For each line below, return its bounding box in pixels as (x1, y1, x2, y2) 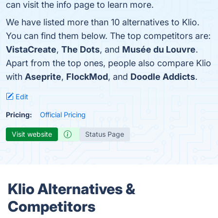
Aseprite (25, 72, 61, 82)
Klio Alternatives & (8, 180, 135, 198)
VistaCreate (6, 44, 56, 54)
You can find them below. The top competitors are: (6, 31, 211, 41)
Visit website (12, 130, 52, 138)
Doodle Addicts (130, 72, 195, 82)
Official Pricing (40, 110, 86, 119)
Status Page (85, 130, 124, 138)
